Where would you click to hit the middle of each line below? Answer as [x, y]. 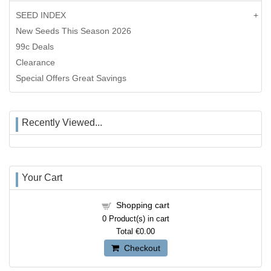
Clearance [35, 62]
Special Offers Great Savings [71, 78]
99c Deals [35, 46]
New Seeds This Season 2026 [73, 31]
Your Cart [42, 177]
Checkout [139, 248]
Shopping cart [143, 205]
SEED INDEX [41, 15]
